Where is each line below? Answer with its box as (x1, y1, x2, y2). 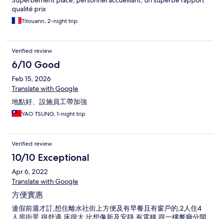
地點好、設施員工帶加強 (12, 97, 87, 107)
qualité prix (12, 4, 46, 14)
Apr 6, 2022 (12, 167, 48, 176)
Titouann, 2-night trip (22, 17, 78, 25)
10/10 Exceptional (12, 152, 89, 164)
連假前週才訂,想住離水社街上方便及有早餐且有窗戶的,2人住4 (12, 204, 201, 213)
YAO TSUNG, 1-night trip (22, 110, 86, 118)
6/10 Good (12, 59, 60, 71)
